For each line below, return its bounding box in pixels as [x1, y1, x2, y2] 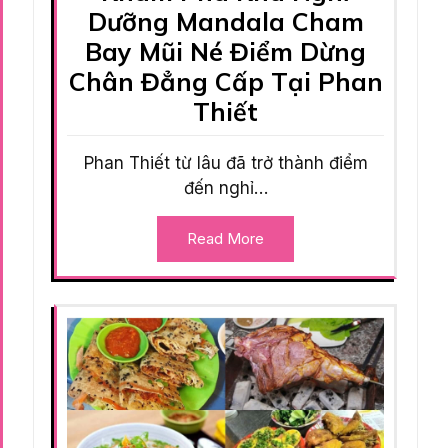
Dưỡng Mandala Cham [87, 6, 364, 38]
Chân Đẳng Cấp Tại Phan [68, 66, 383, 98]
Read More [187, 229, 264, 249]
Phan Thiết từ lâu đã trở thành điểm [83, 153, 368, 174]
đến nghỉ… [183, 178, 268, 199]
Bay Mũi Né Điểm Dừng [85, 36, 366, 68]
